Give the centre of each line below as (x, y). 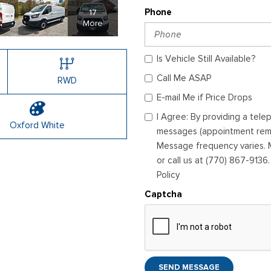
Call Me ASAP (184, 78)
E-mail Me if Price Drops (204, 97)
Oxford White (37, 125)
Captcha (163, 194)
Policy (168, 175)
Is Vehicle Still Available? (206, 59)
